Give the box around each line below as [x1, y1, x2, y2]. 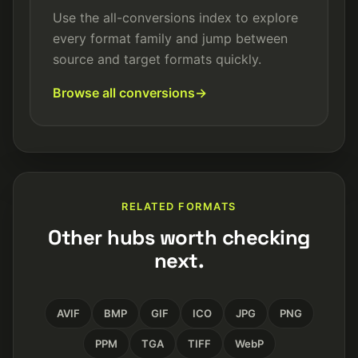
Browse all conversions [53, 85, 195, 101]
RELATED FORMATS [121, 201, 237, 213]
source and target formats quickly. [53, 51, 261, 67]
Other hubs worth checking [48, 225, 310, 250]
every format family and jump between [53, 30, 288, 46]
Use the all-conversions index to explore [53, 10, 298, 26]
